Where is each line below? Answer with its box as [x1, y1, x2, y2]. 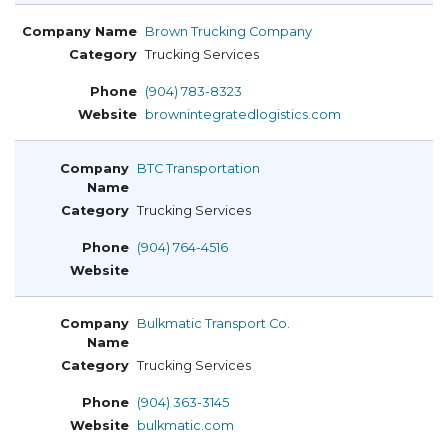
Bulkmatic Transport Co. [137, 316, 290, 332]
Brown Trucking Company [145, 23, 312, 39]
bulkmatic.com [137, 418, 234, 434]
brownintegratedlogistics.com [145, 106, 341, 122]
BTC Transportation [137, 160, 260, 176]
